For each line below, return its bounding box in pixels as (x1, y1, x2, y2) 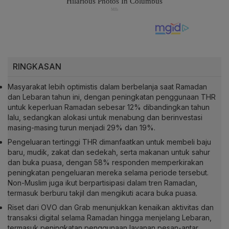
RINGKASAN (13, 61, 61, 72)
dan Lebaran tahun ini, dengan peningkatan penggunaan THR (8, 93, 216, 102)
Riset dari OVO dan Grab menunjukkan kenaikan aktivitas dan (8, 203, 214, 212)
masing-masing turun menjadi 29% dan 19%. (8, 123, 155, 132)
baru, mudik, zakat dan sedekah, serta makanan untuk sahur (8, 148, 210, 157)
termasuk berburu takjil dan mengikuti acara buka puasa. (8, 189, 197, 198)
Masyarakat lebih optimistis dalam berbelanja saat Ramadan (8, 82, 207, 91)
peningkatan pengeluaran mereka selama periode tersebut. (8, 168, 209, 177)
